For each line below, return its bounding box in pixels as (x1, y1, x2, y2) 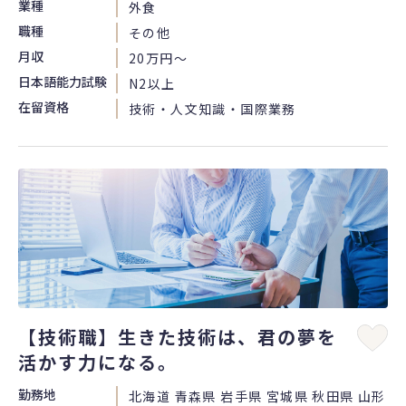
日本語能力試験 (18, 72, 107, 92)
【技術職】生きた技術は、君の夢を (18, 323, 337, 350)
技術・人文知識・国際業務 (129, 100, 296, 119)
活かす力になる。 (18, 348, 178, 375)
